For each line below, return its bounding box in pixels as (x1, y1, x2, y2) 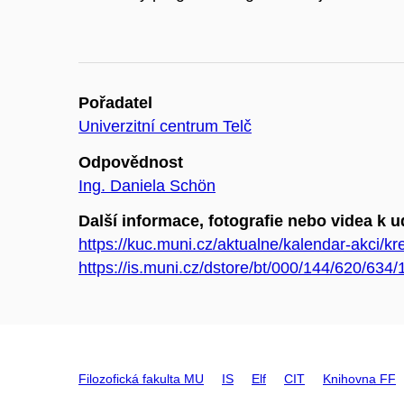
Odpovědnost (78, 152, 183, 171)
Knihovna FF (323, 372, 396, 387)
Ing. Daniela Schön (78, 176, 216, 195)
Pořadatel (78, 94, 152, 113)
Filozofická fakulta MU (78, 372, 204, 387)
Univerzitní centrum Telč (78, 117, 252, 136)
